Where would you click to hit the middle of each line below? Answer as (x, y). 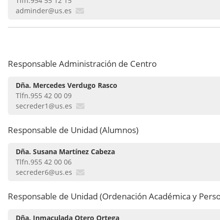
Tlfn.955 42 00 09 (44, 96)
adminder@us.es (44, 11)
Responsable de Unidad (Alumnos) (73, 130)
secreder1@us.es (44, 106)
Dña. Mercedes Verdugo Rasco (67, 85)
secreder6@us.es (44, 172)
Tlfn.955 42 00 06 (44, 162)
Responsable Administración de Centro (82, 64)
